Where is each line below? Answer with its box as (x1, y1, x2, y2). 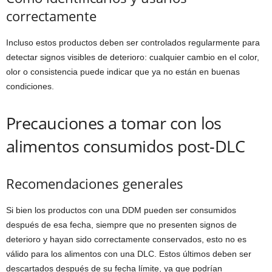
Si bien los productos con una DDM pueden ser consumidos (6, 205, 236, 216)
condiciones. (6, 81, 54, 92)
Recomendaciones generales (6, 174, 183, 193)
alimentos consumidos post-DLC (6, 135, 245, 158)
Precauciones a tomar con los (6, 112, 222, 135)
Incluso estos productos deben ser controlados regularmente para (6, 38, 260, 48)
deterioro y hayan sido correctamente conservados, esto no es (6, 234, 246, 245)
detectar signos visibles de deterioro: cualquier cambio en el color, (6, 52, 259, 63)
